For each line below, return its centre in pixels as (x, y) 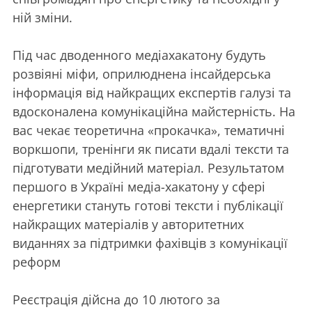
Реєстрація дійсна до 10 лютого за (116, 299)
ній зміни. (42, 17)
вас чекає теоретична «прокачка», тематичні (149, 130)
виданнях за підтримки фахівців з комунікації (150, 243)
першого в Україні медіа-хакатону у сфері (139, 186)
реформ (37, 262)
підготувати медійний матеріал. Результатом (148, 167)
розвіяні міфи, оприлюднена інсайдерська (142, 73)
